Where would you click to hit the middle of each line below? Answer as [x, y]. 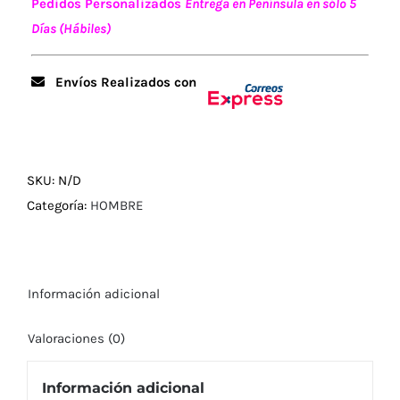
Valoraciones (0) [76, 338]
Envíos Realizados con [122, 83]
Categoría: [58, 205]
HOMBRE [117, 205]
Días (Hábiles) [71, 29]
